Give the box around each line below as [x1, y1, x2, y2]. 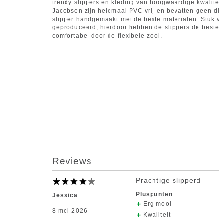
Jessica [52, 192, 78, 199]
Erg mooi [143, 200, 172, 208]
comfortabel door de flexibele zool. [52, 32, 162, 40]
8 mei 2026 [52, 207, 88, 215]
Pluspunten [136, 191, 173, 198]
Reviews [52, 156, 92, 167]
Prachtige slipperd [136, 176, 201, 185]
